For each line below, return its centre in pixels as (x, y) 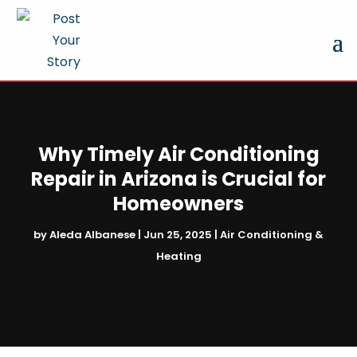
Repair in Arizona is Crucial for (178, 178)
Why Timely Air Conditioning (178, 154)
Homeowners (178, 203)
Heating (178, 256)
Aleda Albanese (92, 234)
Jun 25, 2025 (178, 234)
